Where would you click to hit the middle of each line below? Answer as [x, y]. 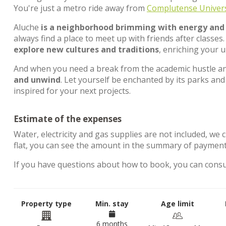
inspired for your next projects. [72, 91]
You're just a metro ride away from [80, 8]
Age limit [178, 204]
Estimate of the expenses [68, 119]
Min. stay [112, 204]
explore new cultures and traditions [86, 49]
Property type [46, 204]
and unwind [37, 80]
